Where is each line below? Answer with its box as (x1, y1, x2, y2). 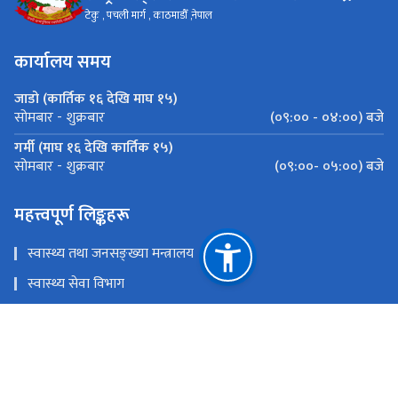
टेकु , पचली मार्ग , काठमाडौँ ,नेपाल (85, 6, 212, 25)
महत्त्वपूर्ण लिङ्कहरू (14, 199, 130, 230)
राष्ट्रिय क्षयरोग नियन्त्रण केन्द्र (28, 362, 168, 386)
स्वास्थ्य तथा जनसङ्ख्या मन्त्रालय (28, 241, 194, 266)
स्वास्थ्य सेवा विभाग (28, 271, 124, 296)
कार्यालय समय (14, 46, 111, 77)
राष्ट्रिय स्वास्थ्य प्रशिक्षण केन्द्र (28, 301, 169, 326)
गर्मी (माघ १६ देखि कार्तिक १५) (14, 135, 173, 160)
